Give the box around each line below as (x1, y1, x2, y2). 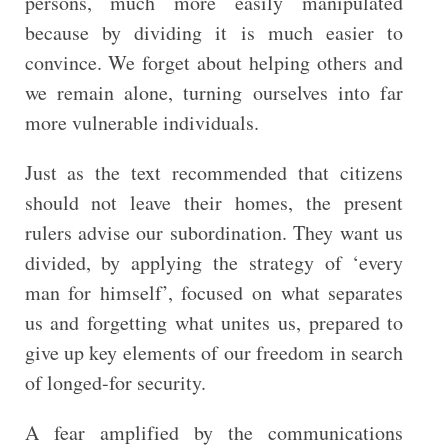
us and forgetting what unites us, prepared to (24, 309, 404, 336)
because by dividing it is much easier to (24, 19, 404, 46)
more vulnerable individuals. (24, 109, 259, 136)
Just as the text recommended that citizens (24, 159, 404, 186)
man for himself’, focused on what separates (24, 279, 404, 306)
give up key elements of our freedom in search (24, 339, 404, 366)
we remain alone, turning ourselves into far (24, 79, 404, 106)
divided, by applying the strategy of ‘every (24, 249, 404, 276)
